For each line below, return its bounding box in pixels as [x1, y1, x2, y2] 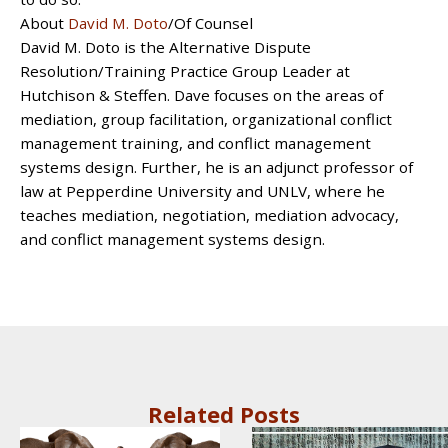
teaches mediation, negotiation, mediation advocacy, [20, 204, 399, 225]
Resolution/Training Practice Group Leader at [20, 60, 350, 81]
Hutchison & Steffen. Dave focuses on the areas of [20, 84, 383, 105]
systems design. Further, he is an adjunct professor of [20, 156, 413, 177]
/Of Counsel [168, 12, 253, 33]
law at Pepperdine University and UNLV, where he [20, 180, 385, 201]
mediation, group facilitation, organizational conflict [20, 108, 392, 129]
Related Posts [148, 398, 300, 429]
